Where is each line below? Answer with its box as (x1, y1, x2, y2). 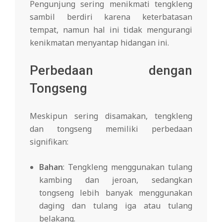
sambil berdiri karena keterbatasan (30, 11, 192, 23)
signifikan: (30, 136, 68, 148)
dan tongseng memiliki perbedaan (30, 123, 192, 135)
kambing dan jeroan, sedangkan (39, 174, 192, 186)
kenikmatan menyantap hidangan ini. (30, 37, 169, 49)
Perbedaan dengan (30, 63, 192, 78)
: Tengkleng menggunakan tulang (63, 162, 192, 173)
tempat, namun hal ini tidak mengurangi (30, 24, 192, 36)
